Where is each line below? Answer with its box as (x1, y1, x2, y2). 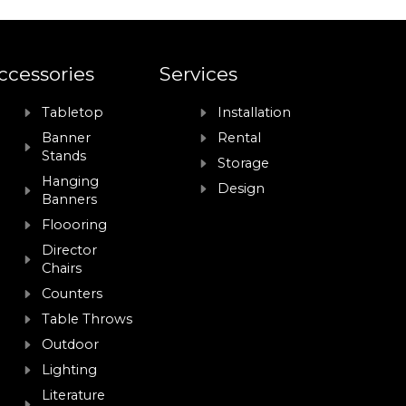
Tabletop (42, 104, 104, 121)
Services (159, 63, 238, 86)
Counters (42, 285, 103, 303)
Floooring (42, 217, 108, 234)
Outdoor (42, 336, 100, 353)
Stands (42, 148, 87, 165)
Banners (42, 191, 98, 208)
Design (217, 180, 266, 198)
